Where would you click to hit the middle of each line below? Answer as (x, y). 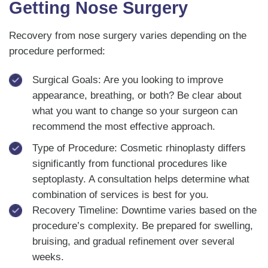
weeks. (48, 257)
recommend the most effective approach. (124, 126)
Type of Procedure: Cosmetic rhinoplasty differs (139, 148)
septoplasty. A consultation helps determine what (141, 179)
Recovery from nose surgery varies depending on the (128, 35)
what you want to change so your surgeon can (135, 111)
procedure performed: (57, 51)
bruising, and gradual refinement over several (133, 241)
